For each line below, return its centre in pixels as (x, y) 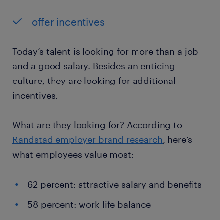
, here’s (177, 140)
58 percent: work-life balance (89, 205)
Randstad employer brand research (87, 140)
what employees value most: (73, 154)
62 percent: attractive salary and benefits (115, 184)
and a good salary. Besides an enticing (94, 66)
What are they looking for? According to (97, 125)
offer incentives (68, 22)
